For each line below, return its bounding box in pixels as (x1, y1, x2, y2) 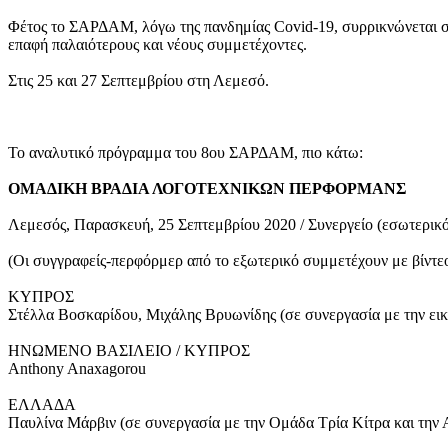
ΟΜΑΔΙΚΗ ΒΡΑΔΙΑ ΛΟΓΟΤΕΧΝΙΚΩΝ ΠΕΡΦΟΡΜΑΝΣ (8, 180, 406, 197)
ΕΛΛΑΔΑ (8, 396, 76, 413)
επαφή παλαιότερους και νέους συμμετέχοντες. (8, 36, 307, 53)
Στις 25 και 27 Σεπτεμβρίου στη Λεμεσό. (8, 72, 269, 89)
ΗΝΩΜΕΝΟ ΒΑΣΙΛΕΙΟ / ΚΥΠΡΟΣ (8, 342, 250, 359)
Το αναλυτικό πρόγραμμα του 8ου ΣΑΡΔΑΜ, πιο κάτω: (8, 144, 363, 161)
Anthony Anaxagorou (8, 360, 146, 377)
